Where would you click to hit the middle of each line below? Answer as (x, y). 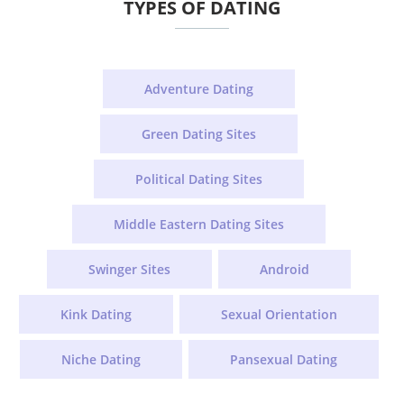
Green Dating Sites (199, 134)
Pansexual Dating (283, 360)
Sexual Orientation (279, 315)
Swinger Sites (129, 270)
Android (285, 270)
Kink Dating (96, 315)
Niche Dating (101, 360)
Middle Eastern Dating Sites (199, 225)
